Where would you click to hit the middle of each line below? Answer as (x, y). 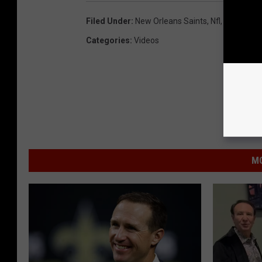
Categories (108, 41)
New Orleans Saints (171, 21)
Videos (146, 41)
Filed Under (108, 21)
